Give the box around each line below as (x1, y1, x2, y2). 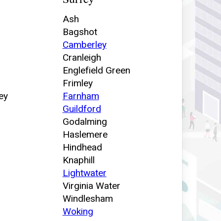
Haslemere (62, 128, 108, 140)
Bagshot (62, 26, 97, 37)
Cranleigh (62, 51, 101, 63)
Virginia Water (62, 180, 120, 191)
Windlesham (62, 192, 113, 204)
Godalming (62, 115, 107, 127)
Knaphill (62, 154, 95, 166)
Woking (62, 205, 93, 217)
